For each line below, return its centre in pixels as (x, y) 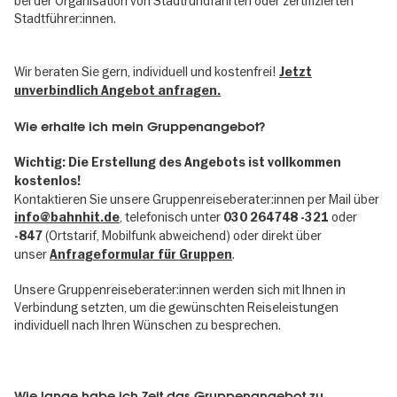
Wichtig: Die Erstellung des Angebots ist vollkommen (178, 163)
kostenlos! (47, 181)
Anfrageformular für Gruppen (141, 255)
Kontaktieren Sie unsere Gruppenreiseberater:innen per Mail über (197, 199)
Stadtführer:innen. (73, 19)
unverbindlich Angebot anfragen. (117, 90)
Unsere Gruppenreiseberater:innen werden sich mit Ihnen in (180, 290)
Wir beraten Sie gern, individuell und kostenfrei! (147, 71)
